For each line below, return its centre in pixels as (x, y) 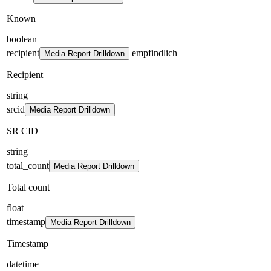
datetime (23, 264)
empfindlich (153, 53)
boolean (22, 39)
